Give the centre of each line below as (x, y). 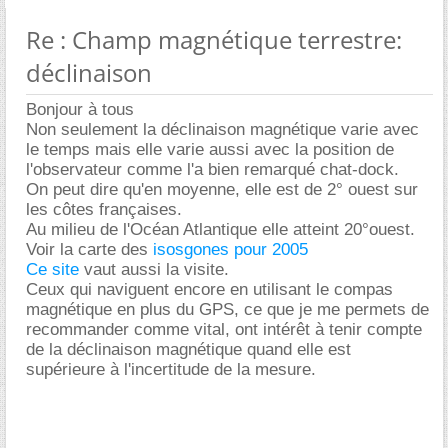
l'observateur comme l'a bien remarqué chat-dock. (212, 169)
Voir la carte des (89, 249)
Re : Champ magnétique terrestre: (214, 39)
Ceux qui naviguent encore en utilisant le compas (209, 289)
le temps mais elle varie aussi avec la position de (210, 149)
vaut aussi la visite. (154, 269)
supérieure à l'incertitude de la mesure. (171, 369)
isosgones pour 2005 (230, 249)
